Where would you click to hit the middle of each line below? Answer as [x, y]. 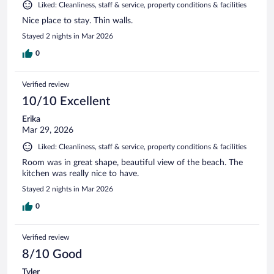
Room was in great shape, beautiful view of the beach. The [132, 163]
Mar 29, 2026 [48, 131]
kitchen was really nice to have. [80, 174]
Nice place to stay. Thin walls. [77, 21]
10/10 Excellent [66, 102]
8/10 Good [52, 255]
